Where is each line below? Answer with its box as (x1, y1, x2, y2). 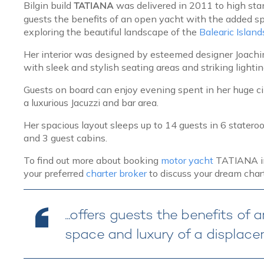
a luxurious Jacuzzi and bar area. (24, 96, 161, 108)
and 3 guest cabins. (24, 131, 107, 144)
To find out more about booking (24, 154, 161, 166)
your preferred (24, 167, 86, 179)
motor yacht (161, 154, 213, 166)
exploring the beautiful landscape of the (24, 25, 199, 38)
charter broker (86, 167, 147, 179)
